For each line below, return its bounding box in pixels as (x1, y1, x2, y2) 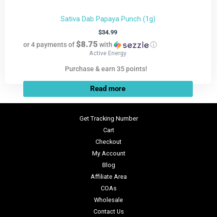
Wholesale (94, 196, 123, 203)
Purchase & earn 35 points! (64, 64, 147, 73)
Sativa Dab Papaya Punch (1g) (60, 14, 155, 23)
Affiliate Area (90, 172, 127, 180)
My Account (92, 149, 125, 157)
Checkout (95, 138, 122, 145)
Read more (90, 84, 126, 93)
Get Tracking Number (79, 114, 138, 122)
